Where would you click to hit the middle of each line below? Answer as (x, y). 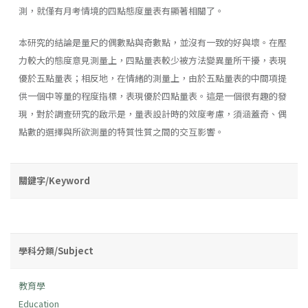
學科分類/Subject (56, 250)
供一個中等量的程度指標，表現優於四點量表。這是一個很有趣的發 (153, 96)
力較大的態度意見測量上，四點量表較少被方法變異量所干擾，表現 (153, 60)
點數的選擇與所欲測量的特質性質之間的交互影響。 (121, 131)
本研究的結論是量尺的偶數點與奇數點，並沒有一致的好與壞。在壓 (153, 42)
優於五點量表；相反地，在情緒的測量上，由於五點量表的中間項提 (153, 78)
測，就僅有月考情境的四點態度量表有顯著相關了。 (121, 10)
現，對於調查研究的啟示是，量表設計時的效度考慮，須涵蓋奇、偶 (153, 113)
